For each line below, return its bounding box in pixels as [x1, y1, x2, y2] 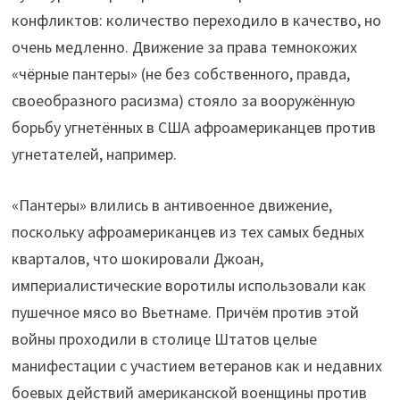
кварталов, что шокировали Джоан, [11, 248, 263, 270]
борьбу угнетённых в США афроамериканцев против [11, 117, 376, 138]
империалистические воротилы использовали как [11, 275, 366, 296]
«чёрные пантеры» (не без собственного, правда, [11, 63, 350, 85]
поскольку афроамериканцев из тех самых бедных [11, 221, 364, 243]
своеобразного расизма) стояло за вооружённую [11, 90, 355, 112]
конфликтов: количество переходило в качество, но [11, 10, 381, 31]
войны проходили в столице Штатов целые [11, 329, 317, 350]
